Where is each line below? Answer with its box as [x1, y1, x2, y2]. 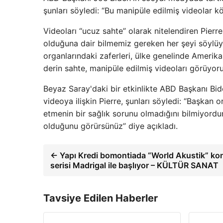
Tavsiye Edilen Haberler [43, 192, 158, 204]
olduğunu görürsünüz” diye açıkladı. [43, 121, 178, 131]
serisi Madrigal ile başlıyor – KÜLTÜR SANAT [50, 160, 219, 170]
